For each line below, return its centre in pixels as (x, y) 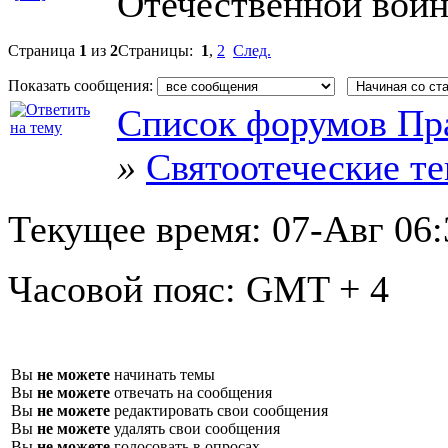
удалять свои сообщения (195, 428)
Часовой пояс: (127, 288)
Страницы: (159, 50)
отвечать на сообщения (191, 392)
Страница (43, 50)
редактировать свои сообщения (219, 410)
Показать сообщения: (82, 85)
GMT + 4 (317, 288)
